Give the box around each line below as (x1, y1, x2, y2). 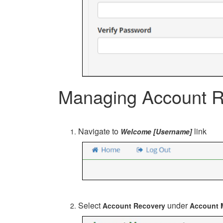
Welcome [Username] (120, 126, 192, 136)
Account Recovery (103, 201, 165, 211)
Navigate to (78, 125, 120, 137)
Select (78, 200, 103, 211)
